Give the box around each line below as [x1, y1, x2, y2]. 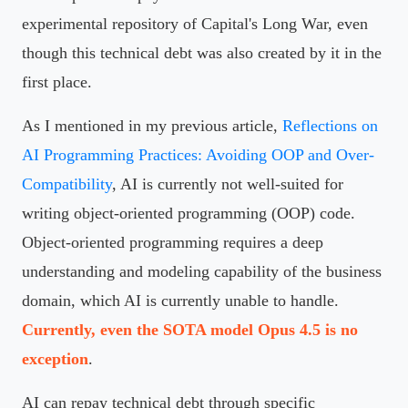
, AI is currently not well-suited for [112, 174, 343, 193]
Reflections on [282, 116, 378, 135]
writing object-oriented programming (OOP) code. [22, 203, 355, 222]
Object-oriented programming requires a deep [22, 232, 323, 251]
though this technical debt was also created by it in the [22, 43, 382, 62]
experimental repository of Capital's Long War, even [22, 14, 368, 33]
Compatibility [22, 174, 112, 193]
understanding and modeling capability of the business [22, 261, 382, 280]
